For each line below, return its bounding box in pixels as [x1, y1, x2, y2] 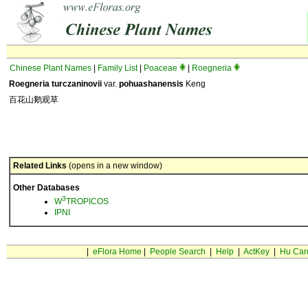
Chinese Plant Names [10, 63, 91, 73]
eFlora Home [92, 247, 142, 256]
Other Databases [13, 183, 80, 192]
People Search [149, 247, 206, 256]
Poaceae [144, 63, 177, 73]
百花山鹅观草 [9, 95, 58, 104]
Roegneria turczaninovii [9, 79, 102, 89]
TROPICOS [66, 197, 109, 206]
